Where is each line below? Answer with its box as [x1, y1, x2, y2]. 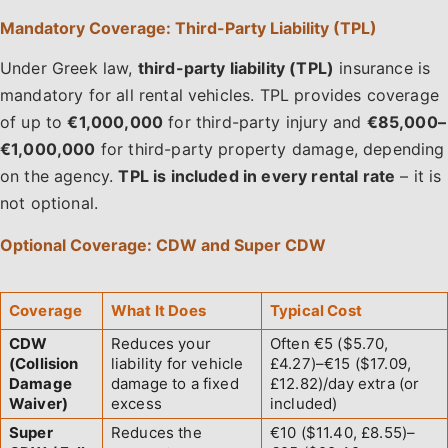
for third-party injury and [163, 112, 367, 133]
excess [111, 394, 162, 414]
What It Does [111, 301, 206, 321]
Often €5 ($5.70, [270, 334, 389, 354]
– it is [395, 166, 442, 187]
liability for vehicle [111, 354, 244, 374]
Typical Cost [270, 301, 362, 321]
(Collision [9, 354, 79, 374]
